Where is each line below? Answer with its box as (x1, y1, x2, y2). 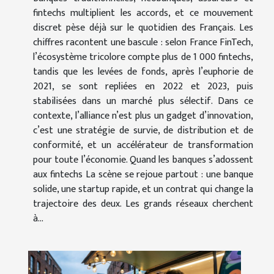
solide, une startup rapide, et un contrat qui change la (33, 181, 253, 198)
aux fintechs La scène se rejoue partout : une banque (33, 166, 253, 183)
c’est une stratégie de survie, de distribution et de (33, 122, 253, 139)
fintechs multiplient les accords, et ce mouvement (33, 5, 253, 22)
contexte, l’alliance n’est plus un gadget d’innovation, (33, 108, 253, 125)
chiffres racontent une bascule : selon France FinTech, (33, 34, 253, 51)
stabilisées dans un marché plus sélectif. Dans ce (33, 93, 253, 110)
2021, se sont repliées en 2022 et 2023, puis (33, 78, 253, 95)
